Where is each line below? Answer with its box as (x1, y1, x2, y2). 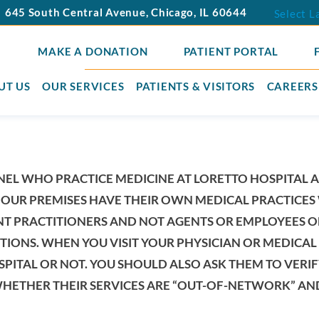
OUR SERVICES (42, 80, 125, 93)
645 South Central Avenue (4, 6, 146, 19)
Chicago (151, 6, 194, 19)
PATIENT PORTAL (183, 44, 279, 58)
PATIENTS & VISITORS (135, 80, 255, 93)
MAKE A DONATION (38, 44, 148, 58)
